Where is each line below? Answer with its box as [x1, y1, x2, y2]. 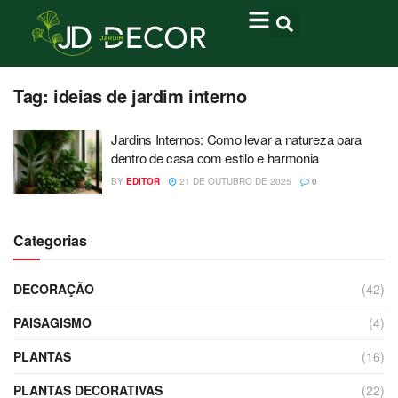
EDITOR [126, 175, 160, 187]
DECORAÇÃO [13, 279, 94, 298]
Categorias [13, 229, 87, 251]
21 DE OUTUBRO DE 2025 [177, 175, 291, 187]
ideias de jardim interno [53, 83, 247, 108]
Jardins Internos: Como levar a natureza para [111, 130, 362, 148]
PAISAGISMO [13, 313, 92, 331]
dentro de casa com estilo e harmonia [111, 148, 320, 167]
